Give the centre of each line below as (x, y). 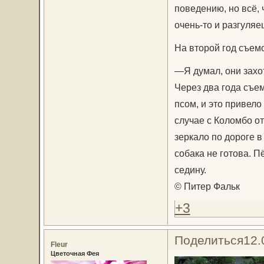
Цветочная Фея (75, 253)
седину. (190, 169)
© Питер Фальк (207, 186)
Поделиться (209, 240)
